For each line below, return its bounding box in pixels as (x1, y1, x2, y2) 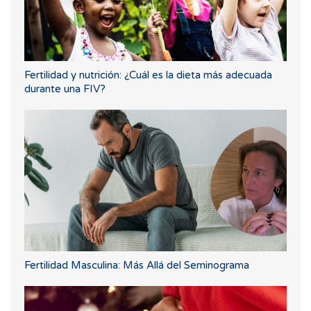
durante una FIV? (24, 82, 106, 95)
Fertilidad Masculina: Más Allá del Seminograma (24, 258, 249, 271)
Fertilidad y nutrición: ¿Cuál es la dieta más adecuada (24, 68, 272, 81)
